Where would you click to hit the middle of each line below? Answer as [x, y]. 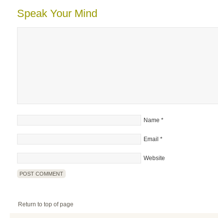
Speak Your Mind [57, 13]
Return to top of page [46, 204]
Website [154, 158]
